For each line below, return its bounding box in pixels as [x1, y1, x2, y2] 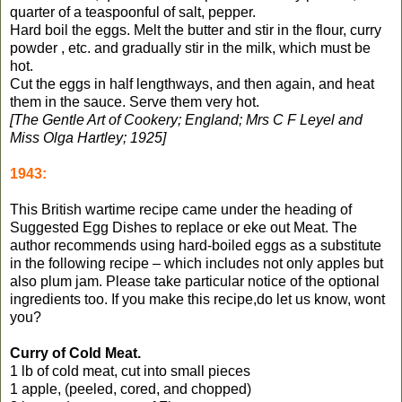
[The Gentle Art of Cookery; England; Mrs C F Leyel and [10, 111, 363, 127]
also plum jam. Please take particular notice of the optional [10, 273, 380, 289]
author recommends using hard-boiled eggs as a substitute [10, 237, 381, 253]
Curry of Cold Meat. [10, 345, 141, 361]
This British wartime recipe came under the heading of [10, 201, 352, 217]
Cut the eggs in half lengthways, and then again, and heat [10, 75, 374, 92]
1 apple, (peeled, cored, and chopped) [10, 380, 251, 397]
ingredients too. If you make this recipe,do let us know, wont [10, 291, 385, 307]
